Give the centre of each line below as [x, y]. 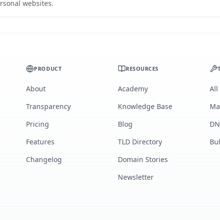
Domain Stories [143, 159]
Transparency [49, 106]
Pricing [38, 124]
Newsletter [136, 177]
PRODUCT [48, 69]
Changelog [44, 159]
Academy [133, 89]
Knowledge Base [145, 106]
